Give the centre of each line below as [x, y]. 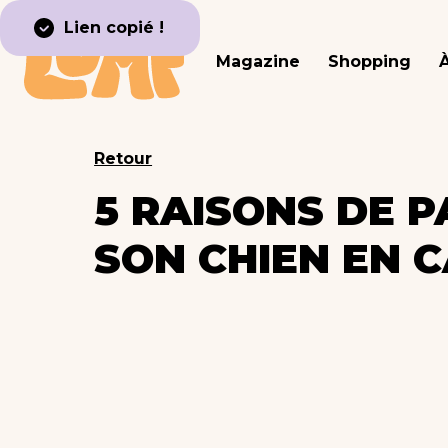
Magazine [258, 62]
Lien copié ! [114, 27]
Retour [123, 158]
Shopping [369, 62]
